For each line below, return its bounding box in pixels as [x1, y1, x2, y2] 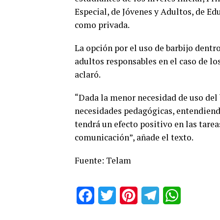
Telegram [159, 191, 191, 200]
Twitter [116, 191, 140, 200]
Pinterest [137, 191, 169, 200]
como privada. [75, 19, 130, 30]
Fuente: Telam [75, 155, 131, 166]
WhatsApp [181, 191, 216, 200]
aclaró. [75, 69, 101, 80]
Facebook [94, 191, 128, 200]
